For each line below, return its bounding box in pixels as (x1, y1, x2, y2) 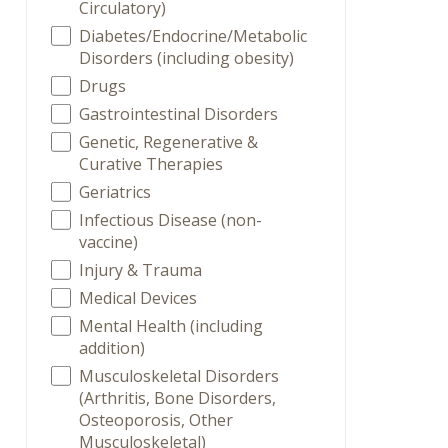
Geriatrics (79, 181, 152, 203)
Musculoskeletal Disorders (79, 365, 280, 387)
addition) (79, 337, 146, 359)
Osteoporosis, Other (79, 409, 234, 431)
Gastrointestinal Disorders (79, 103, 279, 125)
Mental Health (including (79, 315, 264, 337)
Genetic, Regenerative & (79, 131, 259, 153)
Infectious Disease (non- (79, 209, 263, 231)
